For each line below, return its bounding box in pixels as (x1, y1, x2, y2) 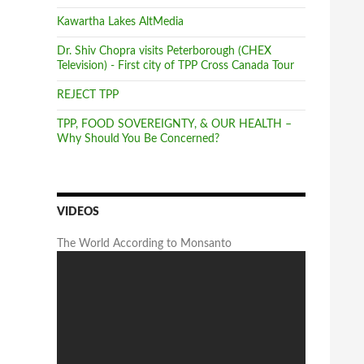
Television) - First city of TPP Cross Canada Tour (57, 60, 294, 71)
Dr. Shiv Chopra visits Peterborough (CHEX (57, 45, 271, 57)
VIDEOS (57, 206, 99, 218)
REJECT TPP (57, 89, 119, 101)
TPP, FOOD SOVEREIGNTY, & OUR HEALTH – (57, 119, 292, 130)
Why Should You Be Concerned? (57, 133, 219, 145)
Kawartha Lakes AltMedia (57, 16, 184, 28)
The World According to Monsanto (57, 238, 232, 249)
